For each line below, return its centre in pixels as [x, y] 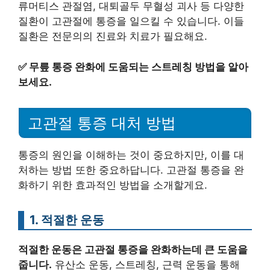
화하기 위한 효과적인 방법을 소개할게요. [113, 185]
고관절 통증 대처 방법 [102, 123]
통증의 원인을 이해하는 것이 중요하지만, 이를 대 [131, 155]
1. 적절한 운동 [67, 219]
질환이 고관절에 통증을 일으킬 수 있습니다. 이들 [131, 21]
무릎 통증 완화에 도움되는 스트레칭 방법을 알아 [139, 67]
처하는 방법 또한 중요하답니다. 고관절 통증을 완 [131, 170]
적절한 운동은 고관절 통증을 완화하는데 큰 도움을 [133, 249]
